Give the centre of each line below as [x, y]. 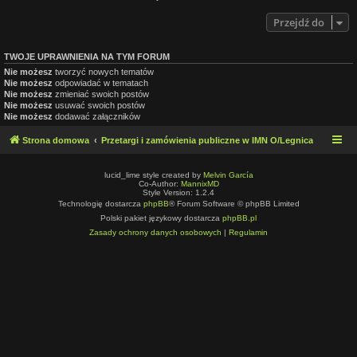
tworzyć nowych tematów [103, 71]
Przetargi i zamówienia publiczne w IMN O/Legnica [207, 141]
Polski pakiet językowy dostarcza [161, 218]
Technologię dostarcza [100, 204]
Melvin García [228, 175]
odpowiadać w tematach [100, 82]
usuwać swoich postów [99, 105]
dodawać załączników [96, 116]
